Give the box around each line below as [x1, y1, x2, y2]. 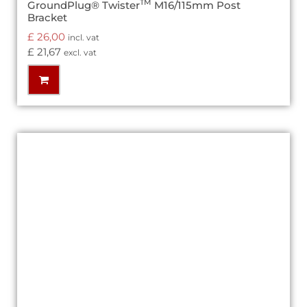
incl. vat [68, 32, 99, 42]
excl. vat [64, 47, 97, 58]
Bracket [27, 11, 67, 25]
